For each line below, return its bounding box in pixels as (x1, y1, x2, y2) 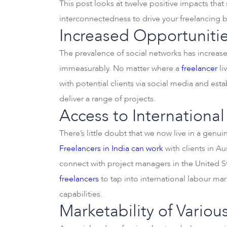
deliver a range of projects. (59, 93, 156, 104)
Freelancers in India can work (59, 143, 163, 154)
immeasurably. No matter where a (59, 63, 181, 74)
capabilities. (59, 188, 102, 200)
